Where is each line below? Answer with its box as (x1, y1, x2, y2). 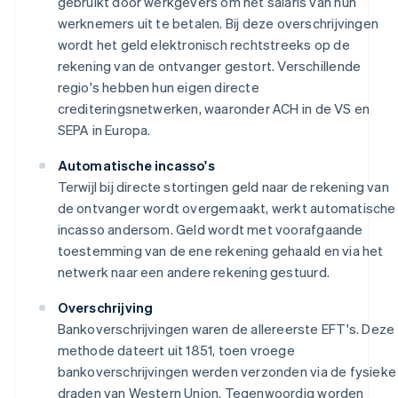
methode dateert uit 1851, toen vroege (57, 341, 295, 360)
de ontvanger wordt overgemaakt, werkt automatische (57, 199, 396, 218)
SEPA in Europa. (57, 121, 151, 139)
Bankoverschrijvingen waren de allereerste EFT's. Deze (57, 320, 395, 338)
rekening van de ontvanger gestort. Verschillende (57, 57, 362, 76)
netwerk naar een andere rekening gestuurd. (57, 263, 330, 282)
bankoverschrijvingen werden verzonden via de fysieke (57, 362, 396, 381)
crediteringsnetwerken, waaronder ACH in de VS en (57, 99, 370, 118)
